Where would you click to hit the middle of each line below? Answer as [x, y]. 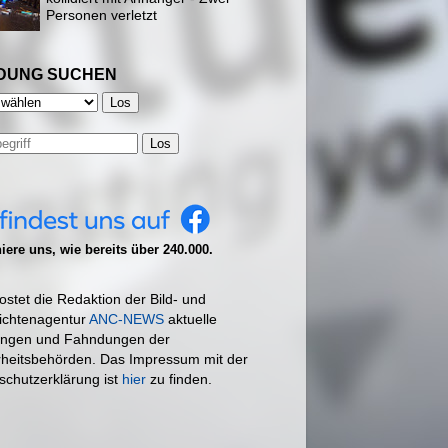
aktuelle [190, 318]
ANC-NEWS [126, 318]
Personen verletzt [101, 14]
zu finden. [179, 378]
